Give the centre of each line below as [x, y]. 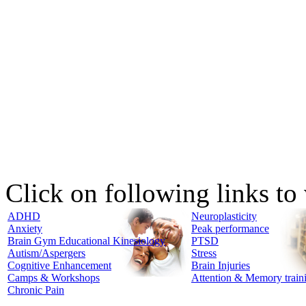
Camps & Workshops [54, 277]
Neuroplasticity [224, 216]
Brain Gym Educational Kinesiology [86, 240]
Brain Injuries [221, 265]
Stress [204, 253]
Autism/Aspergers [46, 253]
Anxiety [25, 228]
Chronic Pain [36, 290]
